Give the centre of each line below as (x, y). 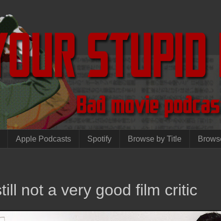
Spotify (99, 139)
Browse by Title (155, 139)
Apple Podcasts (43, 139)
